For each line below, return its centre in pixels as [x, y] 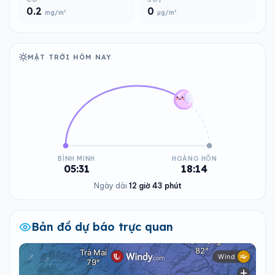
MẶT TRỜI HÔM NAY [70, 57]
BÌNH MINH [77, 159]
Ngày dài [111, 186]
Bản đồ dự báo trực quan [102, 227]
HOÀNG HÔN [194, 159]
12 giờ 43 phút [155, 186]
